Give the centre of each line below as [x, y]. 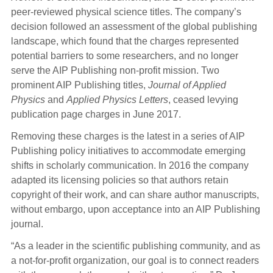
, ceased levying [203, 100]
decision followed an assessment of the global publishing [134, 27]
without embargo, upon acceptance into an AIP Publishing [135, 210]
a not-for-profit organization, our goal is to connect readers [135, 261]
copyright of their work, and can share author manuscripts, [135, 195]
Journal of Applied [187, 85]
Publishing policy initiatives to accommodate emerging [128, 151]
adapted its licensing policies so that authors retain [119, 180]
